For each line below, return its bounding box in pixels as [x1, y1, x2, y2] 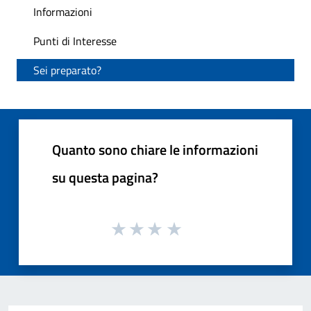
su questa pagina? [52, 167, 158, 189]
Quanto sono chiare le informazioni [52, 139, 258, 161]
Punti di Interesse [33, 33, 117, 50]
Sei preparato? [33, 62, 101, 79]
